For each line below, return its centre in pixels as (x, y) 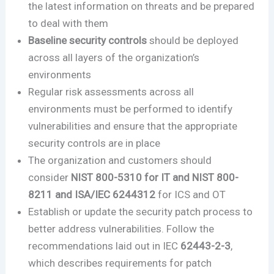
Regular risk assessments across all (111, 92)
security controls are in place (96, 143)
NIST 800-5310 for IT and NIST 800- (155, 178)
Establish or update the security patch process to (141, 212)
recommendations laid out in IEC (105, 246)
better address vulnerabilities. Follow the (121, 229)
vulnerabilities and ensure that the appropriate (133, 126)
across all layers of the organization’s (114, 58)
